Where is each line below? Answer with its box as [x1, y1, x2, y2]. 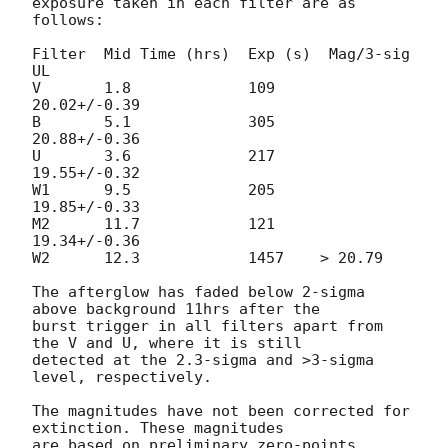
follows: [32, 10, 104, 29]
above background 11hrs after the [32, 299, 329, 318]
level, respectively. [32, 367, 212, 386]
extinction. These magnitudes [32, 418, 293, 437]
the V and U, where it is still [32, 333, 311, 352]
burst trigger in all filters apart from [32, 316, 383, 335]
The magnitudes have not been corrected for [32, 401, 410, 420]
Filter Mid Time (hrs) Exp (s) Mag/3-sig [32, 44, 410, 63]
